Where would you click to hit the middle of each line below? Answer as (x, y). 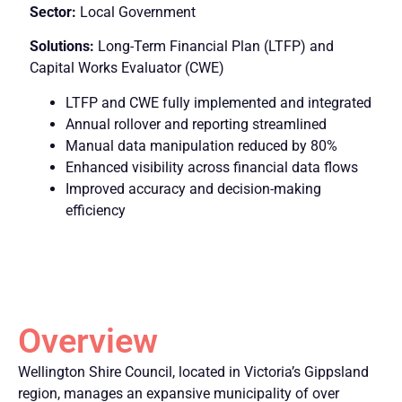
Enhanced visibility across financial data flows (212, 167)
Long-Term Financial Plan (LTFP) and (216, 47)
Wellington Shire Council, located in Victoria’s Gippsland (193, 372)
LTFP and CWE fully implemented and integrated (218, 102)
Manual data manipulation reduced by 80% (201, 145)
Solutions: (64, 47)
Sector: (53, 12)
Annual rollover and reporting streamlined (196, 124)
